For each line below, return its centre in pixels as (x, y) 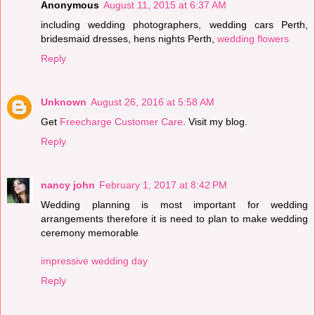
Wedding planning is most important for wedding (174, 204)
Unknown (64, 102)
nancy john (68, 185)
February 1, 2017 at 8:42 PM (163, 185)
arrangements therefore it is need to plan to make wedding (174, 218)
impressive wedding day (94, 261)
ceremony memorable (90, 232)
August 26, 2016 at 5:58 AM (153, 102)
